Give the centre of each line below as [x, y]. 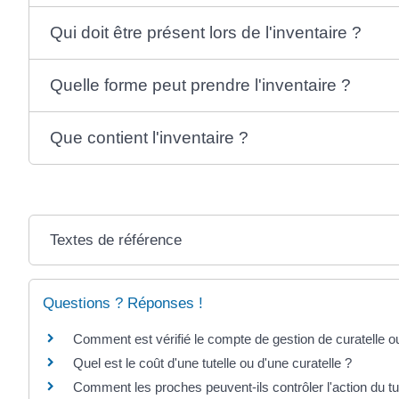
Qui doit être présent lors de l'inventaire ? [206, 32]
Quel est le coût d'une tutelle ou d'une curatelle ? [212, 362]
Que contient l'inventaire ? [150, 137]
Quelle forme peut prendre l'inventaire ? [201, 85]
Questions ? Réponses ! [123, 303]
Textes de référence [116, 240]
